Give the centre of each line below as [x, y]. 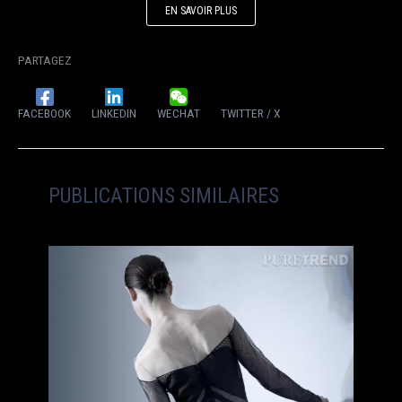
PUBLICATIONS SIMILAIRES [164, 196]
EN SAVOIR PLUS [201, 11]
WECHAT [179, 114]
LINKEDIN [114, 114]
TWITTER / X [251, 114]
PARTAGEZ [45, 60]
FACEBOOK [44, 114]
